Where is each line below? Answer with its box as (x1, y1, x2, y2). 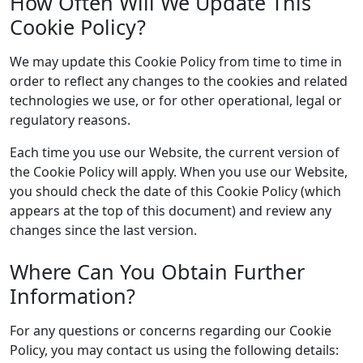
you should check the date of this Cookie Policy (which (10, 182, 341, 200)
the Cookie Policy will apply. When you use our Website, (10, 163, 348, 181)
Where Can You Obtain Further (10, 258, 305, 285)
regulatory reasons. (10, 111, 130, 129)
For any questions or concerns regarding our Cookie (10, 322, 331, 340)
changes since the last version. (10, 221, 197, 239)
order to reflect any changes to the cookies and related (10, 72, 348, 90)
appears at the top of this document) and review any (10, 202, 331, 220)
